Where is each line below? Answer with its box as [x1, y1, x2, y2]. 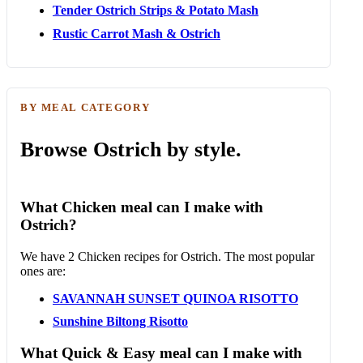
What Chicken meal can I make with [20, 199, 263, 216]
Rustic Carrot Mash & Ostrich [53, 26, 220, 41]
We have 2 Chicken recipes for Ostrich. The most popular [20, 249, 314, 263]
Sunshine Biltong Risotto [53, 314, 188, 329]
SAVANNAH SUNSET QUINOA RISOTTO [53, 291, 298, 305]
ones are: [20, 263, 66, 278]
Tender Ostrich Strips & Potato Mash [53, 3, 258, 18]
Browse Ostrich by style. [20, 138, 241, 162]
